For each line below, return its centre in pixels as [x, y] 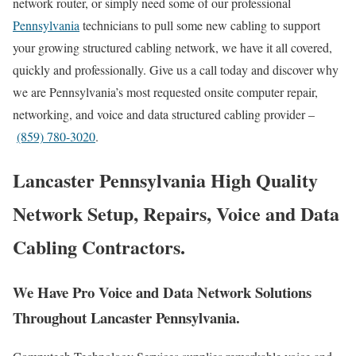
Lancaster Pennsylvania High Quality [165, 180]
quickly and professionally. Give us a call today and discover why [176, 70]
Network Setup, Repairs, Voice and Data [176, 213]
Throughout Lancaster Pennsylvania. [126, 317]
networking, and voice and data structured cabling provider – [164, 114]
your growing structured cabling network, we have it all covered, [172, 48]
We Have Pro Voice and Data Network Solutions [162, 292]
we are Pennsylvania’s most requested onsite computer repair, [165, 92]
